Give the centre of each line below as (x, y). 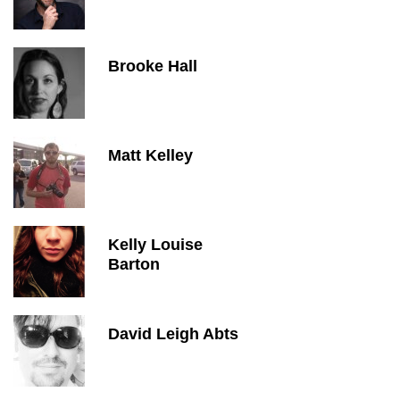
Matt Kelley (150, 155)
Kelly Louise (155, 245)
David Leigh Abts (173, 334)
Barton (134, 264)
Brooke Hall (153, 66)
